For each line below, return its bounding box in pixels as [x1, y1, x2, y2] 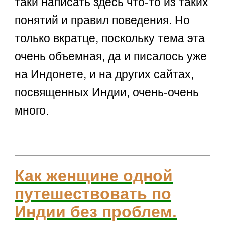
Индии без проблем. [15, 203, 177, 221]
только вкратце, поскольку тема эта [15, 32, 205, 45]
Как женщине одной [15, 167, 173, 185]
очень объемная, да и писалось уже [15, 50, 207, 63]
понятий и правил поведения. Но [15, 14, 190, 27]
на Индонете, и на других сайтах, [15, 68, 194, 81]
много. [15, 104, 49, 118]
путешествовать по [15, 185, 172, 203]
